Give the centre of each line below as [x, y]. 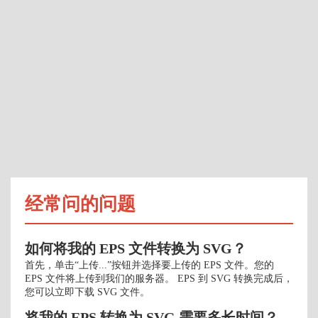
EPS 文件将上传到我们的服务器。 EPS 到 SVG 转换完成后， [159, 279]
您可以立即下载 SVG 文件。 [87, 292]
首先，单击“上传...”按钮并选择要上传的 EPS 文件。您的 [149, 265]
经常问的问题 [80, 204]
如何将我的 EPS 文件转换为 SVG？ [136, 248]
